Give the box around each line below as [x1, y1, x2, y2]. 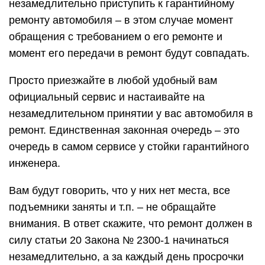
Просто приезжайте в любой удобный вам [9, 75, 217, 86]
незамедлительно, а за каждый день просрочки [9, 251, 244, 263]
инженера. [9, 157, 60, 169]
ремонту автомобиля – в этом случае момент [9, 14, 233, 26]
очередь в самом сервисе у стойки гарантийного [9, 141, 249, 153]
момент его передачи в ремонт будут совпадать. [9, 47, 250, 59]
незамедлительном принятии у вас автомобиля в [9, 108, 253, 119]
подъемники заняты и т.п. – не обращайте [9, 201, 216, 213]
